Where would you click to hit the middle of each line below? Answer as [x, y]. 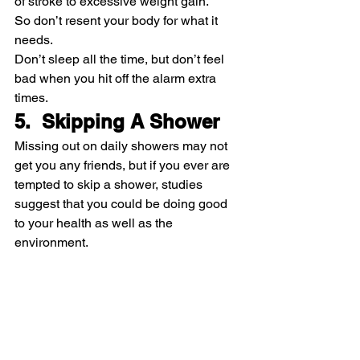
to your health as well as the [95, 223]
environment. [51, 242]
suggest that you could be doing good [123, 203]
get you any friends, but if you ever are [124, 165]
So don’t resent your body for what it [118, 20]
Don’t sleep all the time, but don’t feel [121, 59]
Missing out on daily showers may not [123, 145]
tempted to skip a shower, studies [110, 184]
